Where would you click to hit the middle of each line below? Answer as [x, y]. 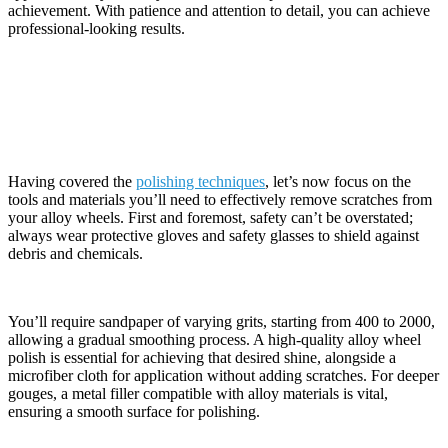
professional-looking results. [96, 28]
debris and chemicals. [75, 253]
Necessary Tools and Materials [156, 104]
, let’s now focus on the [338, 181]
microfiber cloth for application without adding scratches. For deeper [223, 375]
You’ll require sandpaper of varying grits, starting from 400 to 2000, [221, 321]
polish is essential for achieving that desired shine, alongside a [202, 357]
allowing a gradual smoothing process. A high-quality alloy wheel [214, 339]
